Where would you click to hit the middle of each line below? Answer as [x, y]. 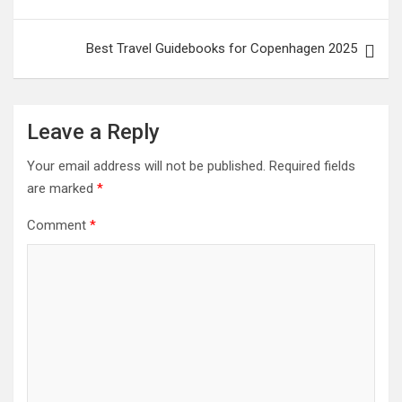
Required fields [312, 166]
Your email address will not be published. [146, 166]
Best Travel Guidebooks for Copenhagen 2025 [222, 48]
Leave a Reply [93, 132]
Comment [58, 225]
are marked [62, 188]
